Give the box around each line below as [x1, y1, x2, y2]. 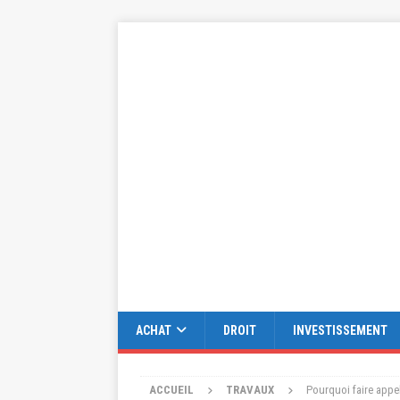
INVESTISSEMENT [293, 323, 387, 337]
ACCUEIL [149, 383, 194, 396]
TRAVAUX [226, 383, 274, 396]
